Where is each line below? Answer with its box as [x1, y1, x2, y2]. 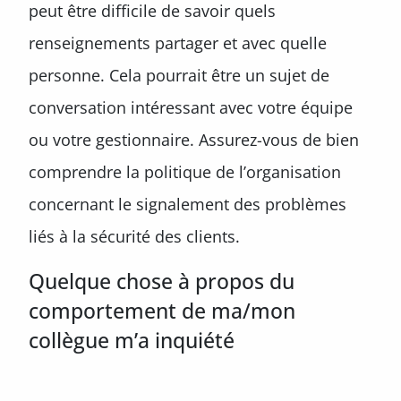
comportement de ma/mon [29, 296, 295, 325]
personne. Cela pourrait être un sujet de [29, 64, 329, 86]
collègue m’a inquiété [29, 326, 235, 354]
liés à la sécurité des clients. [29, 226, 244, 247]
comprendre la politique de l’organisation [29, 161, 341, 183]
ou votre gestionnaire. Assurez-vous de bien [29, 129, 359, 150]
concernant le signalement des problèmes [29, 193, 346, 215]
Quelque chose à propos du [29, 267, 294, 295]
